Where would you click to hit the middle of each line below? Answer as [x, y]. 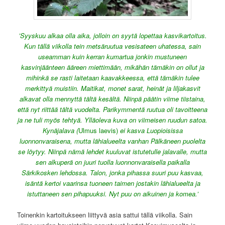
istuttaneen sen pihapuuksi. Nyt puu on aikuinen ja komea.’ [113, 193]
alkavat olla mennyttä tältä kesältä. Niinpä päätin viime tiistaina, [113, 98]
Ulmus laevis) [98, 130]
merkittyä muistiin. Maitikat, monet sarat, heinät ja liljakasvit [113, 88]
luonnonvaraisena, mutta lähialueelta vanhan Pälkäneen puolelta [113, 141]
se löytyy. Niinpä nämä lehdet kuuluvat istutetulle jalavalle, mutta [113, 151]
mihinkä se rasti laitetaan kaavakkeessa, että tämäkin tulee [113, 77]
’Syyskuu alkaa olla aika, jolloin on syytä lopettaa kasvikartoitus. [113, 35]
